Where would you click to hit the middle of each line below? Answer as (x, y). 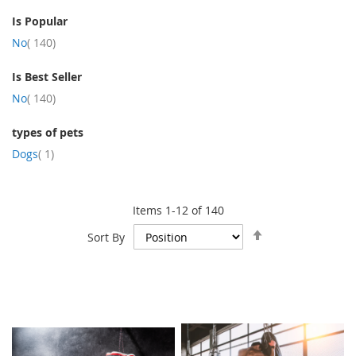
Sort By (106, 237)
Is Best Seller (47, 76)
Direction (292, 261)
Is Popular (40, 21)
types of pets (48, 132)
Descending (299, 245)
